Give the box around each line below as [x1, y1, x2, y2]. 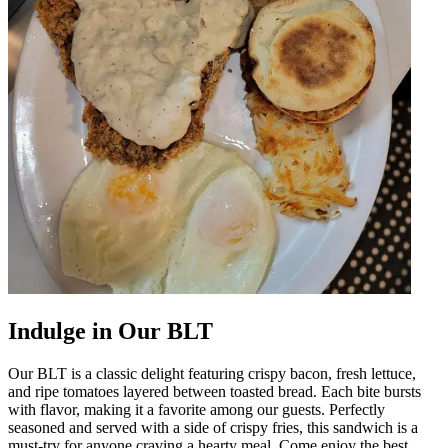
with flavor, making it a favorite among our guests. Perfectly [8, 400, 385, 418]
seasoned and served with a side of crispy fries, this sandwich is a [8, 418, 418, 436]
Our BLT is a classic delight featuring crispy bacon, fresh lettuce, [8, 364, 416, 382]
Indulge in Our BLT [8, 317, 213, 344]
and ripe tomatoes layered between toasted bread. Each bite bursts [8, 382, 421, 400]
